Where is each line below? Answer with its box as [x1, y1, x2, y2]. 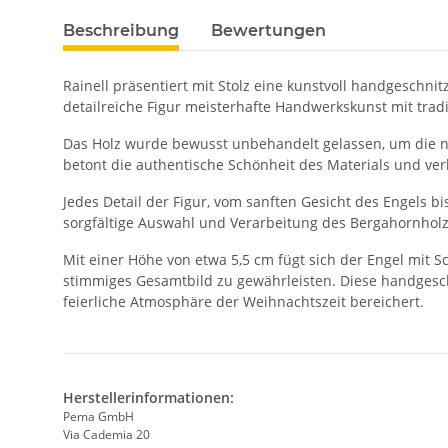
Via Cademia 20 [63, 426, 150, 444]
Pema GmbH [63, 408, 134, 426]
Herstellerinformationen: [63, 388, 234, 408]
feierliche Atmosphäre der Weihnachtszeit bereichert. [63, 292, 424, 312]
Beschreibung [63, 21, 179, 41]
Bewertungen [211, 21, 326, 41]
